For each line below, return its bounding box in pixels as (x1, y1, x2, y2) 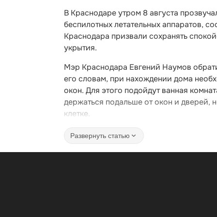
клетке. (64, 108, 90, 119)
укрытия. (64, 43, 97, 53)
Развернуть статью (70, 131, 130, 139)
